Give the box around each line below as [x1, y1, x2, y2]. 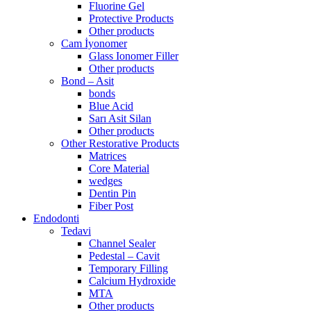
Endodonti [33, 212, 79, 224]
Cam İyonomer [61, 37, 127, 49]
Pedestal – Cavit [89, 249, 160, 262]
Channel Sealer [89, 237, 155, 249]
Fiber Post [89, 199, 133, 212]
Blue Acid [89, 99, 133, 112]
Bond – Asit [61, 74, 114, 87]
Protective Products [89, 12, 174, 24]
